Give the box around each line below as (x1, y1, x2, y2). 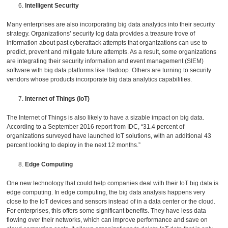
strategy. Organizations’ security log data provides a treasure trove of (7, 30, 195, 38)
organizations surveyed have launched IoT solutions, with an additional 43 (7, 132, 212, 140)
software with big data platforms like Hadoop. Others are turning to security (7, 67, 212, 74)
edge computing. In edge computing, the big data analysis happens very (7, 188, 206, 196)
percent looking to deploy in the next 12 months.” (7, 141, 141, 149)
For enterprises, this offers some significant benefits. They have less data (7, 207, 207, 214)
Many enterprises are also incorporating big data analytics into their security (7, 21, 215, 28)
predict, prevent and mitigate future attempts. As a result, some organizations (7, 48, 217, 56)
